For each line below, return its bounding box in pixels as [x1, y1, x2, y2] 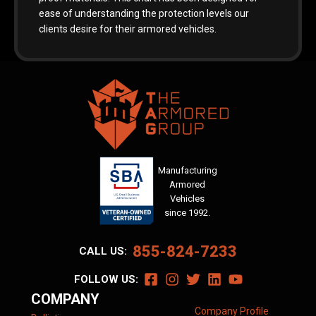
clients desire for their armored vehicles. [38, 23, 217, 35]
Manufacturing [157, 165, 217, 176]
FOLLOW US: [73, 272, 144, 286]
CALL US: [79, 245, 133, 257]
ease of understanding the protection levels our [38, 7, 249, 19]
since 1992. [164, 207, 210, 219]
